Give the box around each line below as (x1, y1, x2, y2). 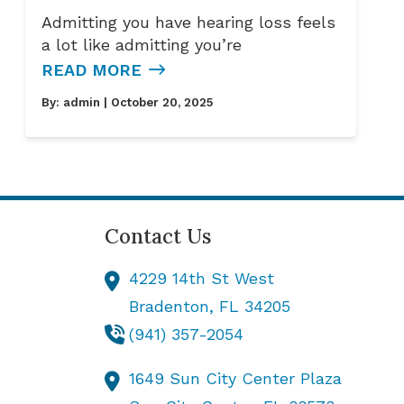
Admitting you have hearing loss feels (41, 12, 335, 32)
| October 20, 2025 (99, 95, 213, 109)
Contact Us (105, 224, 212, 250)
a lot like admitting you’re (41, 34, 242, 54)
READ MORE (41, 60, 142, 79)
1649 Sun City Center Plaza (129, 369, 343, 389)
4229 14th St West (129, 269, 275, 289)
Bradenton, (129, 297, 220, 317)
